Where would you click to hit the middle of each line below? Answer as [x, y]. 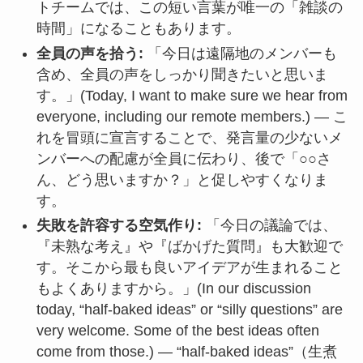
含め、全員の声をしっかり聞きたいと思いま [182, 74]
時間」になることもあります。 [138, 29]
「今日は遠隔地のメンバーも [240, 53]
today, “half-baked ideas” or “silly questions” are [189, 310]
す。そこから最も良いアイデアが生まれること [189, 268]
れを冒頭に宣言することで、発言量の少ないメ [189, 137]
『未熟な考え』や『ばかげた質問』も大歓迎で [189, 247]
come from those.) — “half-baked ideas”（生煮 [186, 352]
